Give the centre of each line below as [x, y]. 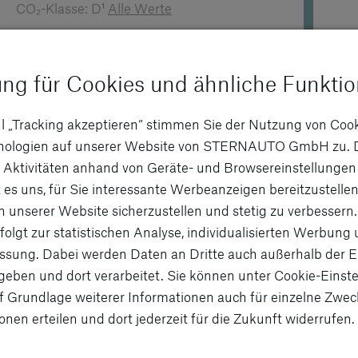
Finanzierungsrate [65, 70]
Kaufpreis [176, 70]
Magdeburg [76, 126]
